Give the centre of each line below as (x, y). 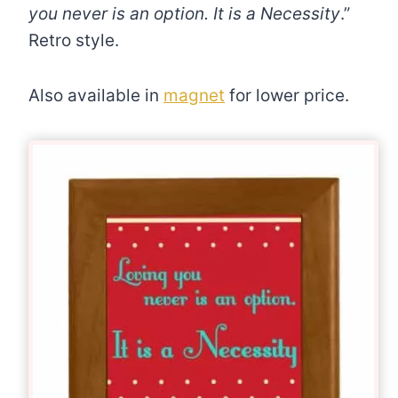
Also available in (96, 96)
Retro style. (74, 41)
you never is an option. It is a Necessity (184, 14)
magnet (194, 96)
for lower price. (287, 96)
